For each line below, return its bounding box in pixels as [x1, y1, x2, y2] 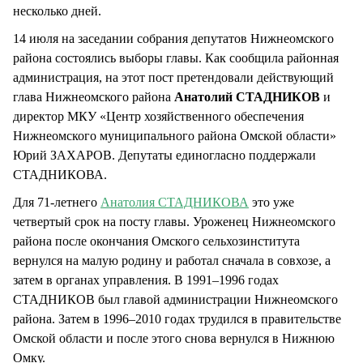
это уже [249, 195, 294, 210]
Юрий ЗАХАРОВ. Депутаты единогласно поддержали [13, 147, 316, 162]
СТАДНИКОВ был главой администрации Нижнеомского [13, 293, 338, 307]
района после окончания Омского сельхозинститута [13, 234, 300, 249]
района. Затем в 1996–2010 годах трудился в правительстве [13, 312, 341, 327]
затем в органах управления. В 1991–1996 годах [13, 273, 279, 288]
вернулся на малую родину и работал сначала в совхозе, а [13, 254, 331, 268]
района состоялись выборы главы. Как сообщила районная [13, 50, 339, 65]
